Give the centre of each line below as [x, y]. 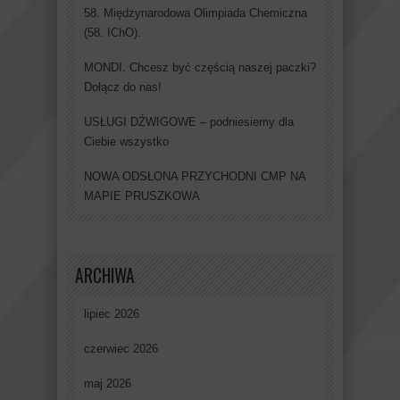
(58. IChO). [112, 33]
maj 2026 [108, 384]
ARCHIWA [105, 276]
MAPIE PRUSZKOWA [142, 196]
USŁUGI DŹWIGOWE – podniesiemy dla [189, 122]
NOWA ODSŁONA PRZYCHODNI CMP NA [195, 177]
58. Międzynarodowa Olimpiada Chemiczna [196, 13]
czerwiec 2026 [121, 349]
